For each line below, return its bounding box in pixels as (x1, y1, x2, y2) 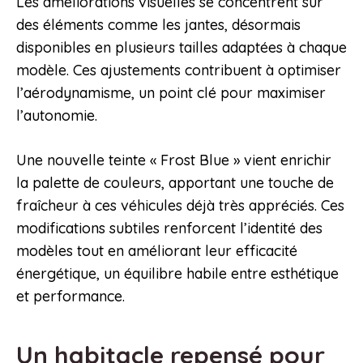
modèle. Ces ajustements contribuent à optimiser (16, 61, 341, 80)
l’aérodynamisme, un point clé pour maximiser (16, 83, 326, 103)
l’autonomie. (16, 106, 97, 126)
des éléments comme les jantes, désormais (16, 15, 301, 35)
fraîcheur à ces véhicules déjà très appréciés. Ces (16, 196, 344, 216)
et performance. (16, 287, 125, 306)
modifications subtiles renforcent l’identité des (16, 219, 322, 238)
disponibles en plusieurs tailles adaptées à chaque (16, 38, 347, 58)
